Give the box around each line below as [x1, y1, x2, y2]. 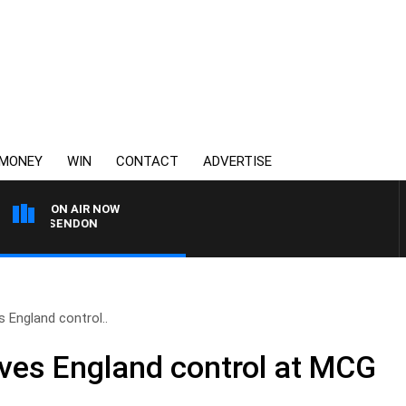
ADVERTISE [203, 153, 272, 169]
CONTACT [116, 153, 179, 169]
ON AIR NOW [51, 202, 120, 216]
